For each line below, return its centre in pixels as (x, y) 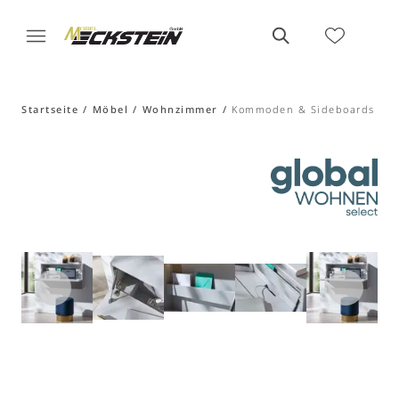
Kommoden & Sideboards (303, 109)
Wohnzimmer (180, 109)
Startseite (50, 109)
